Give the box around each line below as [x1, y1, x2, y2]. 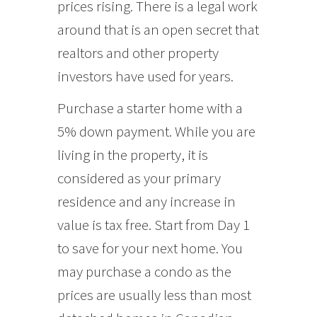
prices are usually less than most [57, 284, 251, 304]
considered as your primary [57, 168, 221, 188]
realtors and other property [57, 42, 219, 62]
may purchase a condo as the [57, 261, 231, 281]
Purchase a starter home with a [57, 98, 243, 117]
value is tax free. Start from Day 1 [57, 214, 250, 234]
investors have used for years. [57, 66, 234, 86]
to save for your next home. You [57, 238, 243, 258]
